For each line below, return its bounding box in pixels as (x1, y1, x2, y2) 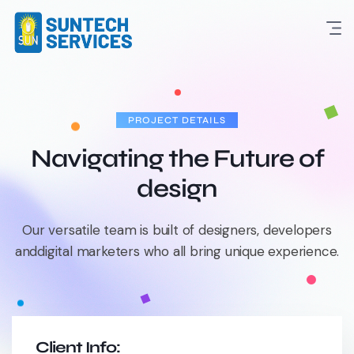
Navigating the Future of (30, 142, 324, 174)
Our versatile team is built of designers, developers (22, 220, 332, 239)
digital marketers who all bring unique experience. (37, 242, 340, 260)
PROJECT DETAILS (128, 114, 226, 126)
